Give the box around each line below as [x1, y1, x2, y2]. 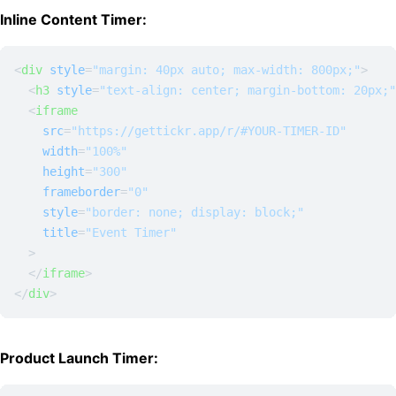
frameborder [42, 185, 120, 199]
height [42, 164, 85, 179]
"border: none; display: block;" [85, 205, 304, 219]
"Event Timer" [85, 225, 177, 240]
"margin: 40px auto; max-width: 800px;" [92, 63, 361, 77]
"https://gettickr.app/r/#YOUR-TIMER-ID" [71, 124, 346, 138]
